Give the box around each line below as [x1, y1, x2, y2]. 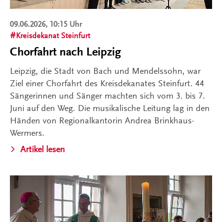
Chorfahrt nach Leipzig [10, 45, 121, 59]
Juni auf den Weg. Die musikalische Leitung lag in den [10, 103, 210, 113]
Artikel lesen [20, 144, 65, 155]
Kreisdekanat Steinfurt [16, 31, 90, 41]
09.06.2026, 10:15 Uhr [10, 20, 82, 29]
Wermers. [10, 128, 45, 138]
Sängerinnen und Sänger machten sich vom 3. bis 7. [10, 91, 205, 101]
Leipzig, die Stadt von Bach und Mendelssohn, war [10, 66, 201, 76]
